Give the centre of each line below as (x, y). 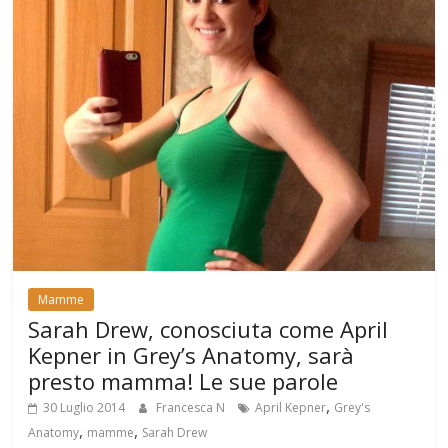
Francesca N (192, 408)
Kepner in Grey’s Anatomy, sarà (191, 355)
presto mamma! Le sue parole (183, 381)
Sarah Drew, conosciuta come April (208, 329)
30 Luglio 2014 (84, 408)
